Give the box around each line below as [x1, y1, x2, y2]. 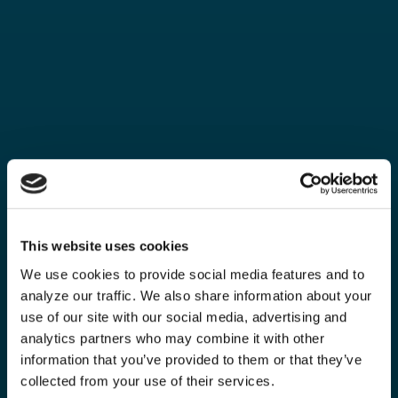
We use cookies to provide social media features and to [20, 266, 364, 282]
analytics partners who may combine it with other [20, 330, 324, 346]
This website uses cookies [20, 238, 189, 254]
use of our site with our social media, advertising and [20, 308, 346, 324]
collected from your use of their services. [20, 372, 275, 388]
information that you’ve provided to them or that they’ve [20, 351, 362, 367]
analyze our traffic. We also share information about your [20, 287, 372, 303]
